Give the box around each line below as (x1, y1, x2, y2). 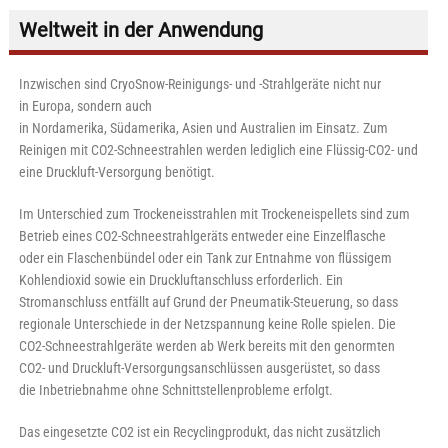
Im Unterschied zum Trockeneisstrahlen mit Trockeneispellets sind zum (18, 206, 410, 223)
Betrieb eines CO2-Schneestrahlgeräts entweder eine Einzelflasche (18, 228, 386, 245)
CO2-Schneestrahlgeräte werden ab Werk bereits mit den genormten (18, 338, 395, 355)
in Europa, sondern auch (18, 98, 152, 115)
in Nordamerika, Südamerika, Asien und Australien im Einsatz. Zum (18, 120, 388, 137)
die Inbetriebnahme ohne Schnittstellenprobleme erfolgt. (18, 382, 333, 399)
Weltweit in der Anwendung (18, 18, 263, 43)
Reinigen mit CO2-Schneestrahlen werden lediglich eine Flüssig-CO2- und (18, 142, 418, 159)
